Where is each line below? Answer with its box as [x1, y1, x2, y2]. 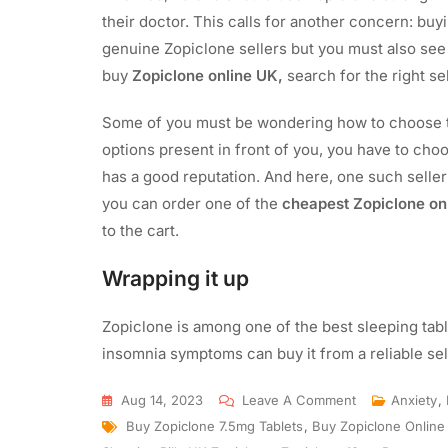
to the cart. [102, 220, 179, 240]
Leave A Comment [242, 391, 356, 408]
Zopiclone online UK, [132, 65, 287, 85]
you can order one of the [102, 193, 282, 213]
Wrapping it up [102, 265, 254, 291]
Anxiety [391, 391, 437, 408]
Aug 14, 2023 [121, 391, 203, 408]
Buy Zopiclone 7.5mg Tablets [126, 417, 303, 434]
